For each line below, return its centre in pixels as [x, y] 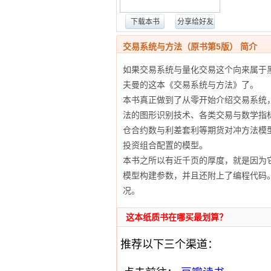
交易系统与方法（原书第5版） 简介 [190, 47]
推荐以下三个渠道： [168, 244]
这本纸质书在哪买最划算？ [175, 217]
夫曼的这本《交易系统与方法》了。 [191, 85]
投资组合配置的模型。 [165, 145]
